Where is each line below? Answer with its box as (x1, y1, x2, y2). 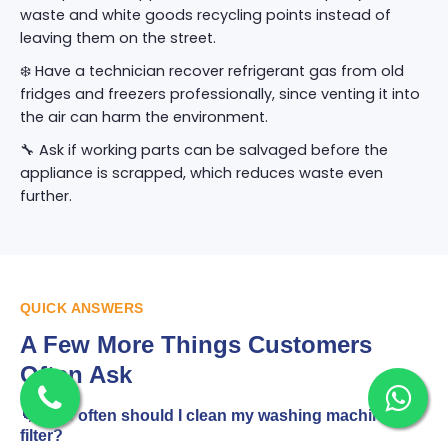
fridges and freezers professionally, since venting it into (20, 84, 420, 104)
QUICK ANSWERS (20, 300, 144, 316)
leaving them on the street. (20, 28, 216, 48)
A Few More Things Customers (20, 331, 372, 358)
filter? (20, 427, 63, 444)
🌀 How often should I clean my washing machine (20, 407, 391, 424)
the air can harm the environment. (20, 107, 268, 127)
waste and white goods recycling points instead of (20, 5, 391, 25)
